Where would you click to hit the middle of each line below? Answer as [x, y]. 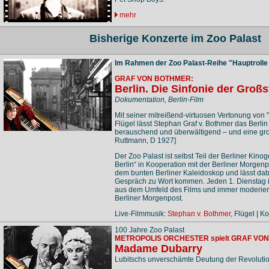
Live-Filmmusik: [141, 214]
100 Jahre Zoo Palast [149, 230]
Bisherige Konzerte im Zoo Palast [175, 39]
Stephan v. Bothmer [199, 214]
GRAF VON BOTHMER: [154, 79]
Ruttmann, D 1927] [145, 141]
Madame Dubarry [158, 249]
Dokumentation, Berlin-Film [159, 100]
